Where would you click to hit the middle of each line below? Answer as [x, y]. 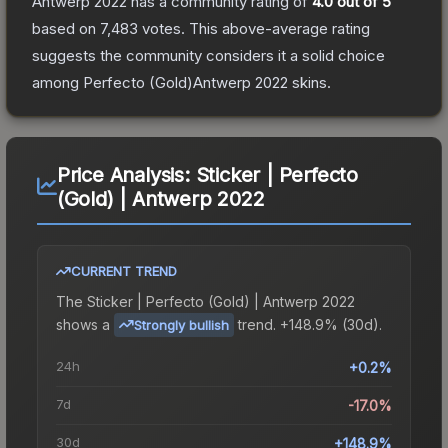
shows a [83, 324]
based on [66, 28]
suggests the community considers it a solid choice [208, 55]
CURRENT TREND [124, 270]
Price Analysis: [126, 174]
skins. [309, 82]
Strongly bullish [181, 324]
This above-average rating [277, 28]
